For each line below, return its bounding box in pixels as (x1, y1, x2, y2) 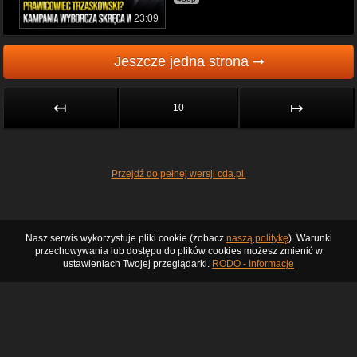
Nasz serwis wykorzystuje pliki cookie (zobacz (25, 233, 226, 244)
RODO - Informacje (212, 258, 294, 269)
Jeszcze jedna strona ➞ (113, 53, 265, 69)
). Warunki (288, 233, 332, 244)
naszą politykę (226, 233, 288, 244)
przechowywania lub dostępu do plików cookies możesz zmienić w (34, 245, 323, 257)
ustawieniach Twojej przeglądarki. (63, 258, 212, 269)
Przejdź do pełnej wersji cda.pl (111, 168, 246, 179)
